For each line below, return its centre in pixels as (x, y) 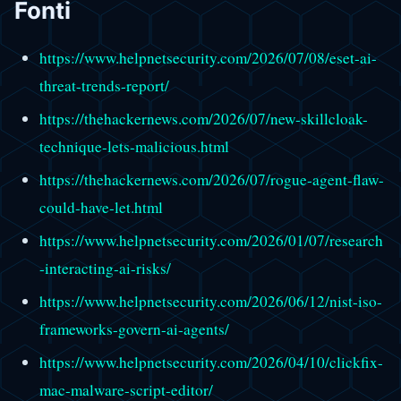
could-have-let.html (101, 207)
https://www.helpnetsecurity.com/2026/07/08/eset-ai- (208, 57)
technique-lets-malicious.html (134, 146)
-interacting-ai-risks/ (105, 268)
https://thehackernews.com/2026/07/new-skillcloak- (203, 118)
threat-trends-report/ (104, 85)
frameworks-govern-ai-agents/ (134, 328)
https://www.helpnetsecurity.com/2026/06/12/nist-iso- (210, 301)
